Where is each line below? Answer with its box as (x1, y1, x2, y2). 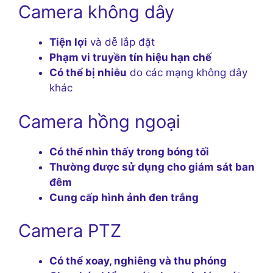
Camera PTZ (18, 220, 121, 242)
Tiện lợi (49, 36, 87, 49)
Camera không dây (18, 1, 174, 23)
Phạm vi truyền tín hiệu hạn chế (49, 51, 211, 64)
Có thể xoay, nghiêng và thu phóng (49, 255, 227, 268)
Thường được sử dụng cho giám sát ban (49, 160, 255, 173)
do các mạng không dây (127, 66, 247, 79)
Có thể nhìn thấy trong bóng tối (49, 145, 209, 158)
